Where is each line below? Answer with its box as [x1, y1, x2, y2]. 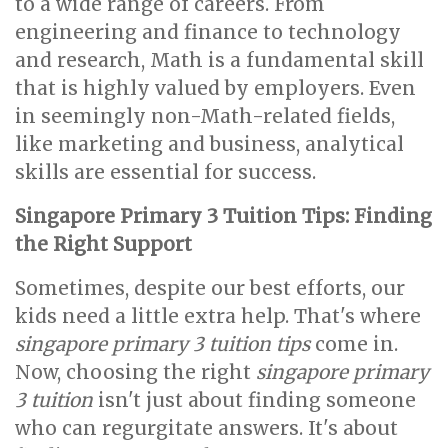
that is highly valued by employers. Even [15, 76, 416, 100]
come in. [310, 332, 398, 356]
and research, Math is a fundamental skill [15, 48, 424, 72]
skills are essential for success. [15, 160, 316, 184]
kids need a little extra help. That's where [15, 304, 421, 328]
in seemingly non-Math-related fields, [15, 104, 395, 128]
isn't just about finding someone [93, 388, 416, 412]
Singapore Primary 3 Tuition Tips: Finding [15, 204, 432, 228]
